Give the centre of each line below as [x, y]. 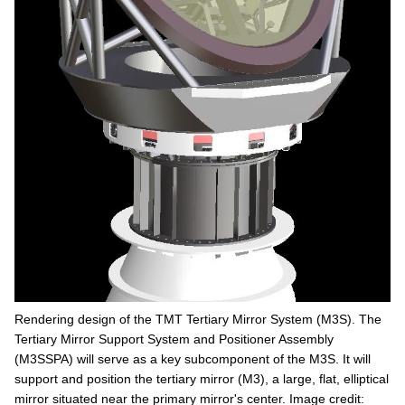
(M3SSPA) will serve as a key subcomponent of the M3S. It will [193, 359]
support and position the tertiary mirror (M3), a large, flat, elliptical [202, 379]
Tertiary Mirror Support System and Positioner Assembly [174, 339]
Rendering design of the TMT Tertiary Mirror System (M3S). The [198, 320]
